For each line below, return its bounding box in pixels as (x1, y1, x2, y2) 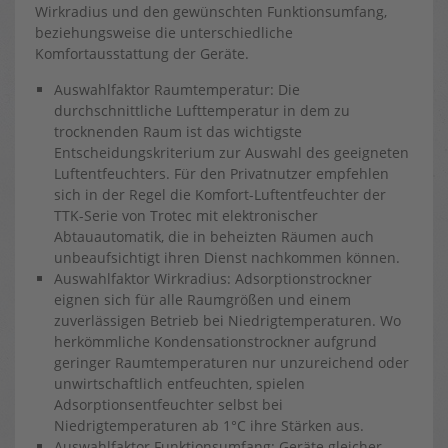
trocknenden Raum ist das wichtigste (54, 122, 302, 141)
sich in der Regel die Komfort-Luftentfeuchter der (54, 185, 386, 204)
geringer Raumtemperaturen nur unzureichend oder (54, 353, 409, 372)
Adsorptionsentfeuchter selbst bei (54, 395, 283, 414)
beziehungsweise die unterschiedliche (35, 23, 293, 42)
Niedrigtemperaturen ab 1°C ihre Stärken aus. (54, 416, 364, 435)
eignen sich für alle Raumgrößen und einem (54, 290, 351, 309)
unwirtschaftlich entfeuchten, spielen (54, 374, 305, 393)
